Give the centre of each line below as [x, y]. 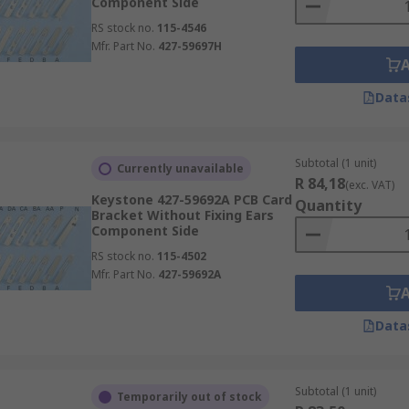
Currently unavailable [180, 168]
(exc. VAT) [369, 185]
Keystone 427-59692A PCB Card [191, 199]
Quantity [328, 205]
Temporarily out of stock [189, 397]
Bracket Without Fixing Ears [182, 215]
